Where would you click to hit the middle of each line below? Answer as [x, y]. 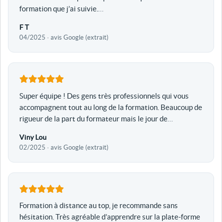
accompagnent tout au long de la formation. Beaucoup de [111, 107]
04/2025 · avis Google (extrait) [64, 38]
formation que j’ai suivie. [58, 9]
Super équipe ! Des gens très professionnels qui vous [104, 96]
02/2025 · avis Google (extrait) [64, 147]
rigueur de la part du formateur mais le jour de [93, 118]
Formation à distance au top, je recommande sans [98, 206]
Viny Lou [33, 137]
